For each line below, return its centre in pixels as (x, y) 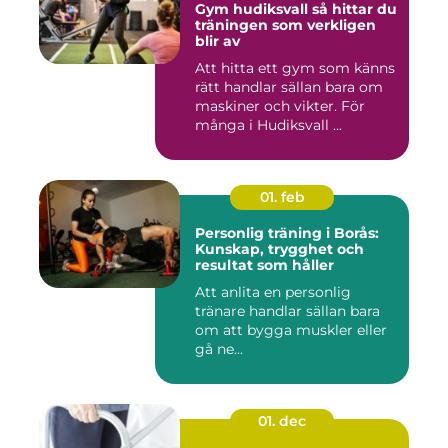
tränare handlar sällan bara (287, 311)
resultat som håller (264, 265)
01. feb (282, 197)
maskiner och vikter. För (280, 106)
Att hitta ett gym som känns (295, 68)
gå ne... (219, 349)
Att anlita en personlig (273, 292)
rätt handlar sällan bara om (289, 87)
